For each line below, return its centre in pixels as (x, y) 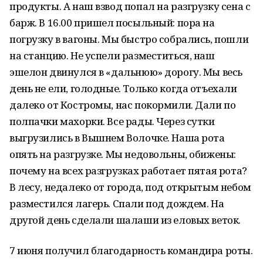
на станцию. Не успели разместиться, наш (112, 55)
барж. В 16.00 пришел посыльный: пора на (112, 23)
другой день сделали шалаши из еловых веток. (125, 220)
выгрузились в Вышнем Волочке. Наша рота (117, 138)
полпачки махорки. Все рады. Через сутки (112, 121)
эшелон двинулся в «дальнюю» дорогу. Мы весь (126, 72)
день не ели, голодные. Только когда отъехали (123, 88)
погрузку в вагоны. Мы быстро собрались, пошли (129, 39)
